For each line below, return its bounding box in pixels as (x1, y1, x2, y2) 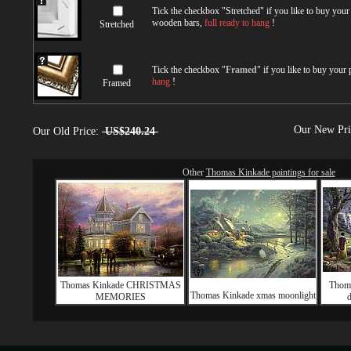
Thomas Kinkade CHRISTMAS (60, 280, 181, 291)
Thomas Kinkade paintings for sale (205, 166, 335, 178)
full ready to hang (204, 17, 270, 28)
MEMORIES (95, 291, 146, 302)
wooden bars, (152, 17, 204, 28)
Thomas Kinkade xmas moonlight (190, 290, 316, 301)
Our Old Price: (33, 125, 102, 137)
